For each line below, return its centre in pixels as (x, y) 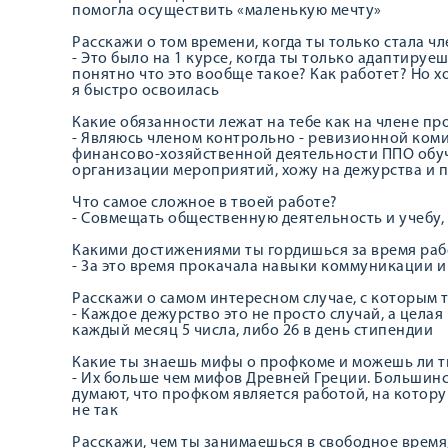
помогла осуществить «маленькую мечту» (227, 11)
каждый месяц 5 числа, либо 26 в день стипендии (252, 331)
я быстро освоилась (145, 91)
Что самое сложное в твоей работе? (205, 203)
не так (95, 411)
